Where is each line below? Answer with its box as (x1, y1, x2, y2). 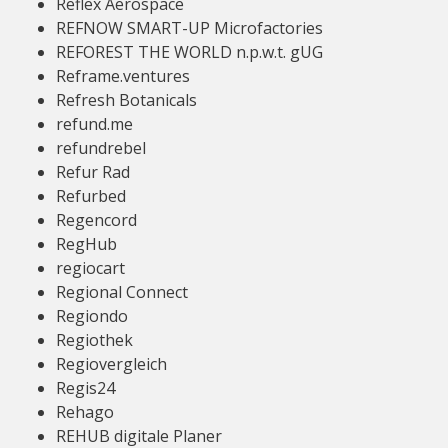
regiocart (56, 257, 125, 279)
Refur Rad (56, 161, 130, 183)
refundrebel (56, 137, 146, 159)
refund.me (56, 113, 133, 135)
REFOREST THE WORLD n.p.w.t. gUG (56, 41, 323, 63)
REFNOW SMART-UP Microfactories (56, 17, 323, 39)
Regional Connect (56, 281, 188, 303)
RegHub (56, 233, 117, 255)
